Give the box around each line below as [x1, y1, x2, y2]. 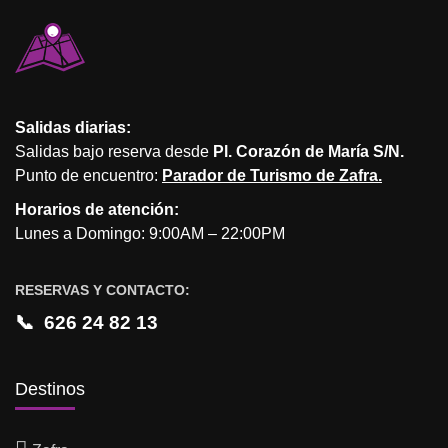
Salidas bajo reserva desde [15, 142, 213, 160]
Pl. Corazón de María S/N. [213, 142, 404, 160]
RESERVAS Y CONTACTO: [15, 281, 190, 298]
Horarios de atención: [15, 200, 179, 218]
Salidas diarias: [15, 118, 131, 136]
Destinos [15, 378, 85, 399]
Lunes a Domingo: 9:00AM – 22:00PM [15, 224, 285, 242]
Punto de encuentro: [15, 166, 162, 184]
